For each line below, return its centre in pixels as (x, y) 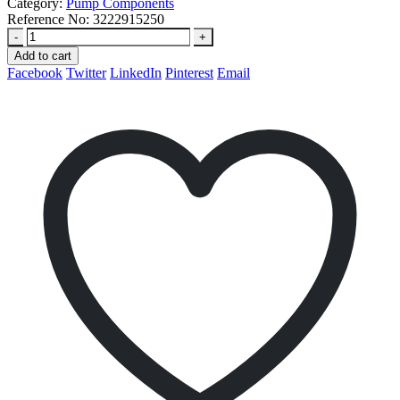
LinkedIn (136, 72)
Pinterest (189, 72)
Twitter (86, 72)
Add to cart (43, 55)
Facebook (35, 72)
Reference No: (50, 19)
